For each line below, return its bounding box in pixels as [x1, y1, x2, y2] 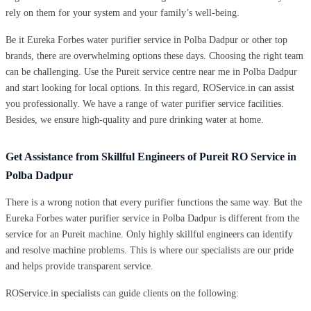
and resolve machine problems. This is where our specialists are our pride [6, 244, 294, 255]
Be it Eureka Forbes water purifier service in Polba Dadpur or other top [6, 34, 287, 45]
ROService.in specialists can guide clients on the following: [6, 287, 239, 299]
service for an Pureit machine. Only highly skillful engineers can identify [6, 228, 293, 239]
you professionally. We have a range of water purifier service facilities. [6, 98, 284, 109]
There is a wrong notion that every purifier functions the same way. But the [6, 196, 302, 208]
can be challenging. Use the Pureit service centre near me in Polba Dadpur [6, 66, 297, 77]
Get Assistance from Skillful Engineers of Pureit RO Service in [6, 150, 296, 162]
